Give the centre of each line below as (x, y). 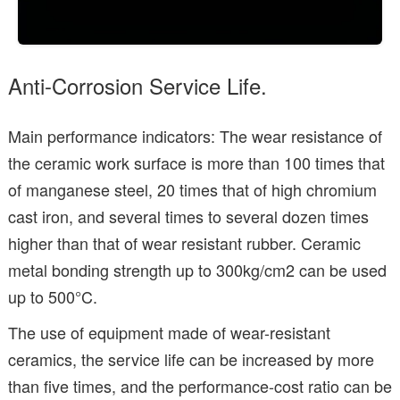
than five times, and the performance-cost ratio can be (200, 386)
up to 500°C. (53, 297)
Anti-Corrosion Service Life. (137, 86)
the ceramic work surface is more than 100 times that (196, 163)
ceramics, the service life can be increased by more (191, 359)
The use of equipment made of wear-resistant (169, 333)
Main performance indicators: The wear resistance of (195, 136)
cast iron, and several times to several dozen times (188, 217)
